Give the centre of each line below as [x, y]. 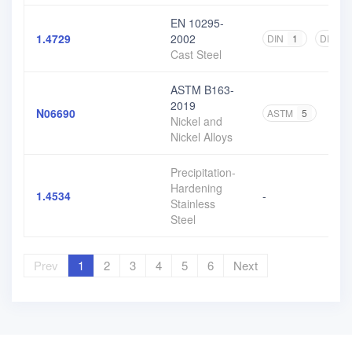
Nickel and [196, 121]
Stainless [193, 203]
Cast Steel [196, 54]
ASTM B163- [202, 90]
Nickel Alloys [202, 137]
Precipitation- [203, 172]
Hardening [196, 188]
